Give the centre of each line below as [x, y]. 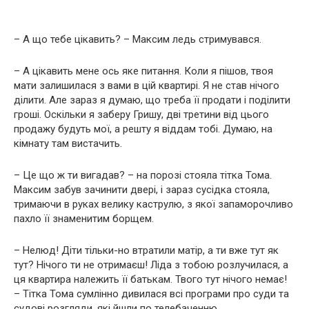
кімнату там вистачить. [68, 143]
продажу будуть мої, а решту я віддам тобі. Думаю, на [143, 129]
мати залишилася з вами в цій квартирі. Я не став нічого [147, 85]
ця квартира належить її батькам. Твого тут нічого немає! [150, 279]
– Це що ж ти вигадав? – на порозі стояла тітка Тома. [143, 175]
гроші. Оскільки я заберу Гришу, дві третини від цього [141, 114]
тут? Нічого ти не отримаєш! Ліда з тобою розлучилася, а [151, 265]
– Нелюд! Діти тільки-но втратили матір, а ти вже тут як [146, 250]
